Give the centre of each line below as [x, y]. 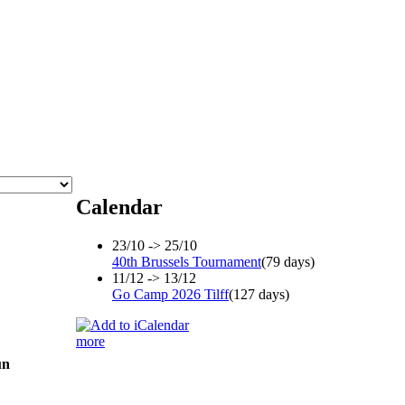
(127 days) [259, 294]
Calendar [119, 207]
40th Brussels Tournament [187, 261]
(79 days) [288, 261]
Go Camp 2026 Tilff [170, 294]
